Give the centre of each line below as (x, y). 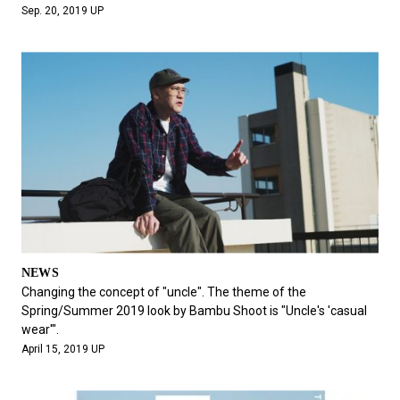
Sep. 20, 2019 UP (62, 10)
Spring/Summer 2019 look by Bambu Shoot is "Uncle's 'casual (194, 310)
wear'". (40, 329)
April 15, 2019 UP (62, 349)
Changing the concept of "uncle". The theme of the (163, 292)
